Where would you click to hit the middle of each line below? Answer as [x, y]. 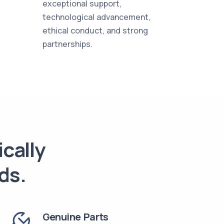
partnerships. [67, 44]
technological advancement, [96, 17]
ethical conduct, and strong [95, 30]
